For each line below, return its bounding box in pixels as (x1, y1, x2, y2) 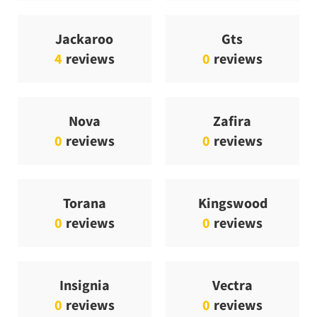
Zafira (213, 112, 252, 130)
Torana (62, 194, 106, 212)
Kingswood (197, 194, 267, 212)
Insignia (59, 276, 110, 294)
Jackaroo (55, 30, 114, 48)
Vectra (212, 276, 253, 294)
